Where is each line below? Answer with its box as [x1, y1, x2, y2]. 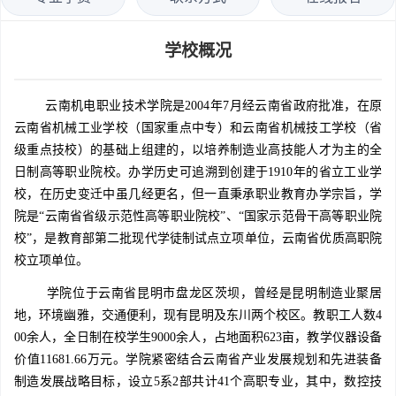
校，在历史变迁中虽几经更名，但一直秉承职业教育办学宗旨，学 [14, 187, 382, 202]
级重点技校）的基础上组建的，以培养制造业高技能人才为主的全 [14, 143, 382, 157]
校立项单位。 [14, 254, 88, 268]
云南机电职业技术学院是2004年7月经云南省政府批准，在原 [14, 99, 382, 113]
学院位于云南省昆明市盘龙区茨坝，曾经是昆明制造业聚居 [46, 286, 383, 301]
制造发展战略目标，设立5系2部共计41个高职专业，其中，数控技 [14, 375, 382, 389]
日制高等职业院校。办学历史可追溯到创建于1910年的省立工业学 [14, 165, 382, 179]
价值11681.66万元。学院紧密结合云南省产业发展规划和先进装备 [14, 353, 382, 367]
